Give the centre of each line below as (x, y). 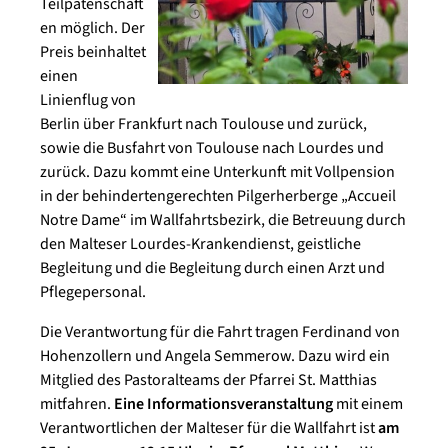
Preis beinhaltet (93, 52)
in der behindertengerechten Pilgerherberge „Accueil (218, 196)
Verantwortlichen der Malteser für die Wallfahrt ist (209, 428)
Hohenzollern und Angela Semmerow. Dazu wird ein (215, 356)
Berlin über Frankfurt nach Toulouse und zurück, (203, 124)
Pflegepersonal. (93, 292)
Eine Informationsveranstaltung (223, 404)
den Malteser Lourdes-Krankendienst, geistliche (200, 244)
